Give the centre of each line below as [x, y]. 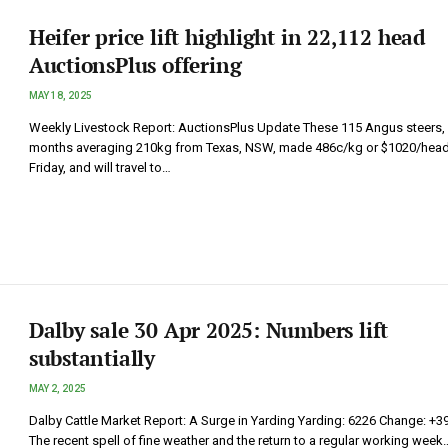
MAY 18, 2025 [60, 96]
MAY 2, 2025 [57, 389]
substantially [91, 358]
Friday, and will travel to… [99, 168]
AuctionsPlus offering [140, 65]
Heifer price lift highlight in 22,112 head [227, 37]
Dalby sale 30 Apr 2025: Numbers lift [208, 330]
